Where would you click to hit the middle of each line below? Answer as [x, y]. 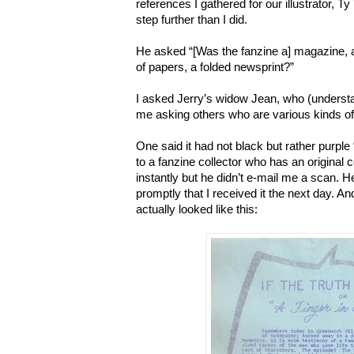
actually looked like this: [197, 210]
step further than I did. [192, 20]
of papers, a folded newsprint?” [215, 68]
